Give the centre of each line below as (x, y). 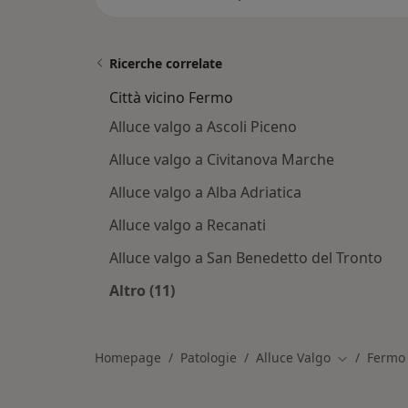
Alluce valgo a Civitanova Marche (222, 159)
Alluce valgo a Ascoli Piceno (203, 127)
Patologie (209, 357)
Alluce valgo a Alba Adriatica (205, 192)
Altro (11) (142, 291)
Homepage (128, 357)
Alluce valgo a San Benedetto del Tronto (246, 258)
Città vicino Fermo (171, 97)
